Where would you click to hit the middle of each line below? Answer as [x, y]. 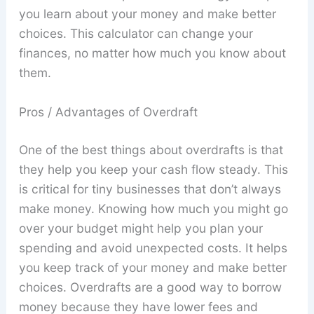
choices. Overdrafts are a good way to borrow [150, 287]
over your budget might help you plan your [141, 228]
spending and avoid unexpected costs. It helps [153, 248]
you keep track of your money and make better [152, 268]
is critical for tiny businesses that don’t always [150, 189]
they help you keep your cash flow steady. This [153, 170]
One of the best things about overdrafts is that [151, 150]
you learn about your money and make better [147, 14]
